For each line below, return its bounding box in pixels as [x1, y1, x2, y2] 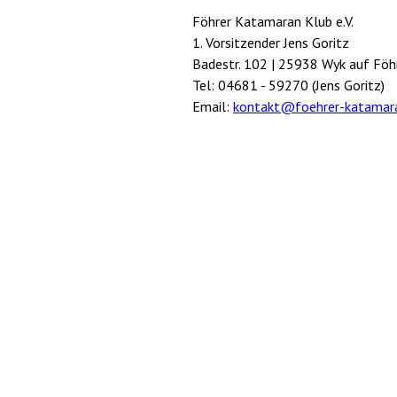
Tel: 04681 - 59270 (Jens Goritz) [192, 76, 385, 95]
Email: [192, 97, 233, 116]
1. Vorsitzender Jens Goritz [192, 34, 349, 52]
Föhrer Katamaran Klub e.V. [192, 12, 354, 31]
